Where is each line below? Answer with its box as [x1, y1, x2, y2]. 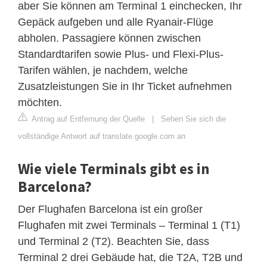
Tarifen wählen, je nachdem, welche [18, 64, 188, 76]
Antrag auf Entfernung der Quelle [30, 114, 145, 123]
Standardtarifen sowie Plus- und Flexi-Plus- [18, 48, 223, 60]
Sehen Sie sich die [161, 114, 226, 123]
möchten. [18, 96, 62, 108]
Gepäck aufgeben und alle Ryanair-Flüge [18, 15, 213, 28]
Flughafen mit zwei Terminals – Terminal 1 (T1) [18, 219, 240, 231]
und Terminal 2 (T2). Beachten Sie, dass [18, 235, 209, 247]
